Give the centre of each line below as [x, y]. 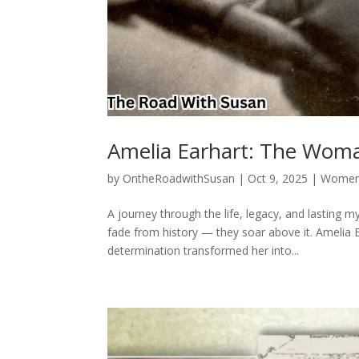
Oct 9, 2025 [278, 178]
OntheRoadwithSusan [179, 178]
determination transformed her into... [204, 250]
